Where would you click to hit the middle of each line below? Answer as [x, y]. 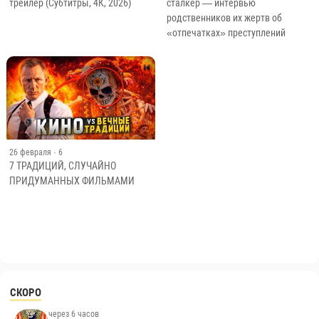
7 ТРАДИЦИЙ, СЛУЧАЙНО [62, 166]
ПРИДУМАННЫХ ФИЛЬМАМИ [72, 181]
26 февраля [30, 153]
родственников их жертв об [224, 17]
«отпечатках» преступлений [226, 32]
